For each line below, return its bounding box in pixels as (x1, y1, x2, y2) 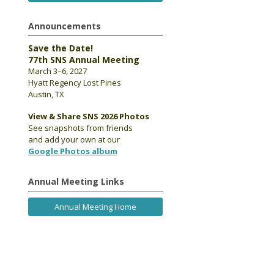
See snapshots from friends (28, 122, 133, 133)
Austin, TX (28, 89, 64, 100)
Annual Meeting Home (54, 201, 136, 212)
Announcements (28, 20, 101, 32)
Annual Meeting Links (28, 176, 124, 187)
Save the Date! (28, 42, 93, 54)
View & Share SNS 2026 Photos (28, 111, 149, 122)
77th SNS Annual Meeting (28, 54, 139, 65)
